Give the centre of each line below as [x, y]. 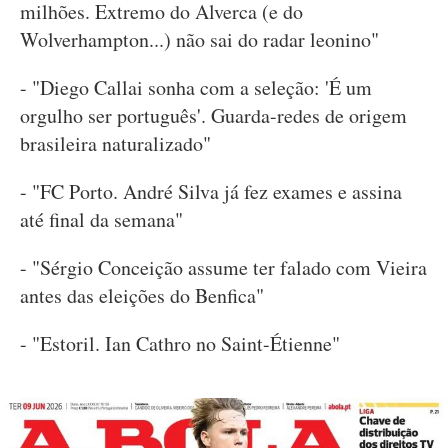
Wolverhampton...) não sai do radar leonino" [199, 40]
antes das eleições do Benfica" [142, 296]
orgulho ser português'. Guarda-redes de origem [213, 116]
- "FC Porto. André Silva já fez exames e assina [211, 192]
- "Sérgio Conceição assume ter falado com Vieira [223, 268]
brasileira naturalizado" [115, 144]
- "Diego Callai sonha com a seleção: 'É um [196, 88]
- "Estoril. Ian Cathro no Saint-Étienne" [180, 344]
